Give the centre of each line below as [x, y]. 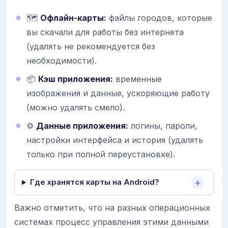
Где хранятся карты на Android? [94, 182]
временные [137, 79]
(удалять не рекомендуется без [91, 47]
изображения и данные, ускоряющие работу [118, 93]
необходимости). [62, 61]
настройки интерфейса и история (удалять [115, 140]
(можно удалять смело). [76, 108]
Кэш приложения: [76, 79]
